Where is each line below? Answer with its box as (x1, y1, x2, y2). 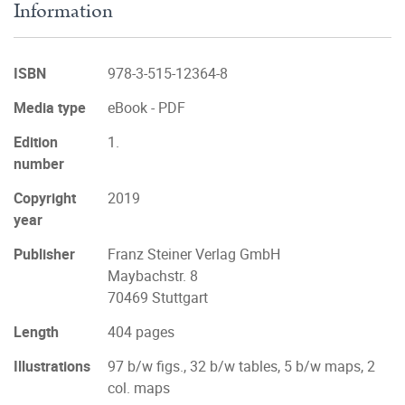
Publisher (14, 244, 75, 264)
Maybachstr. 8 (108, 266, 198, 286)
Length (14, 322, 59, 342)
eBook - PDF (108, 98, 185, 118)
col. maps (108, 378, 170, 398)
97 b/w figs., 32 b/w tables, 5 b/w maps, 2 (108, 356, 375, 376)
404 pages (108, 322, 174, 342)
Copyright (14, 188, 76, 208)
